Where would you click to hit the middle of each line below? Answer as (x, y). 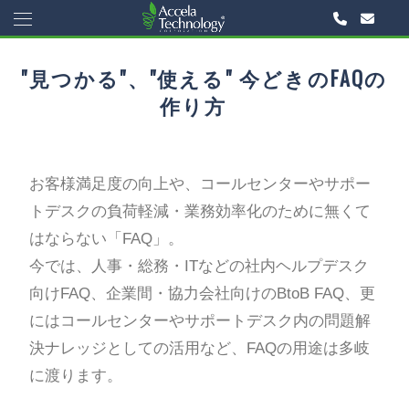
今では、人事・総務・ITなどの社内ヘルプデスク (199, 266)
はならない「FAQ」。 (106, 238)
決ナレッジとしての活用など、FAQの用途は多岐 (199, 348)
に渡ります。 (75, 375)
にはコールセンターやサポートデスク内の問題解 (199, 320)
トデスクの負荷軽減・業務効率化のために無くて (199, 211)
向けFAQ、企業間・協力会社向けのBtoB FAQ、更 (202, 293)
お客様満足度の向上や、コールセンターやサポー (199, 184)
